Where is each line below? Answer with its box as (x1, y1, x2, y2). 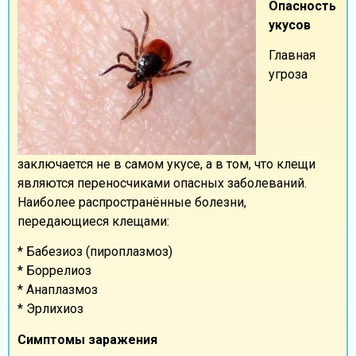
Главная (269, 48, 315, 64)
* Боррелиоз (17, 263, 91, 279)
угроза (269, 67, 308, 83)
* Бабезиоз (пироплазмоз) (17, 244, 172, 260)
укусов (269, 17, 311, 33)
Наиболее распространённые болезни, (17, 194, 246, 210)
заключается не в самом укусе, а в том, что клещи (17, 156, 315, 172)
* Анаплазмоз (17, 282, 98, 298)
